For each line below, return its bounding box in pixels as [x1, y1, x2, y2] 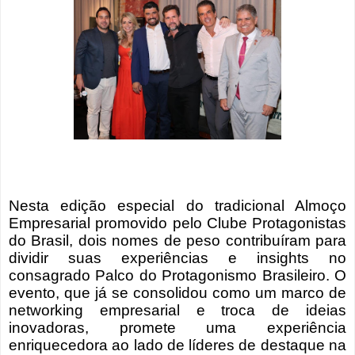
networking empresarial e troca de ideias [9, 302, 346, 319]
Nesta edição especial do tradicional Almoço [9, 197, 346, 215]
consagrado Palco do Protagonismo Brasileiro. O [9, 267, 346, 284]
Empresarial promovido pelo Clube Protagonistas [9, 215, 346, 232]
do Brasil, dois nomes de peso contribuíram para [9, 232, 346, 250]
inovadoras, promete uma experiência [9, 319, 346, 337]
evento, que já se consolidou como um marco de [9, 284, 346, 302]
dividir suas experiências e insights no [9, 250, 346, 267]
